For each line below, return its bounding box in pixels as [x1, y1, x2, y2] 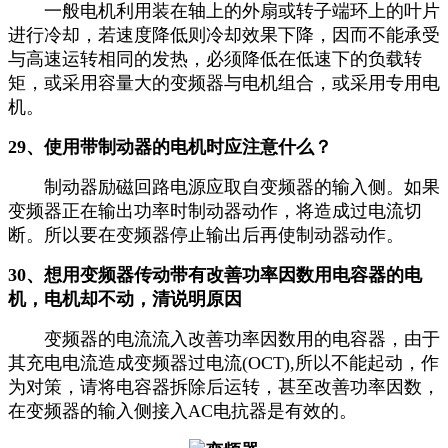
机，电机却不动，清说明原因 [8, 289, 247, 310]
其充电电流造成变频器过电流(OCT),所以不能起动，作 [8, 353, 439, 374]
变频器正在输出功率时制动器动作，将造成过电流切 [8, 201, 422, 222]
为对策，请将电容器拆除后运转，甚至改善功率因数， [8, 377, 440, 398]
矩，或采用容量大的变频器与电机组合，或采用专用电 [8, 73, 440, 94]
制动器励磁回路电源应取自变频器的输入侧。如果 [8, 177, 440, 198]
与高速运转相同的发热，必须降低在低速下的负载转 [8, 49, 422, 70]
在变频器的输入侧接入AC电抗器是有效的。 [8, 401, 362, 422]
